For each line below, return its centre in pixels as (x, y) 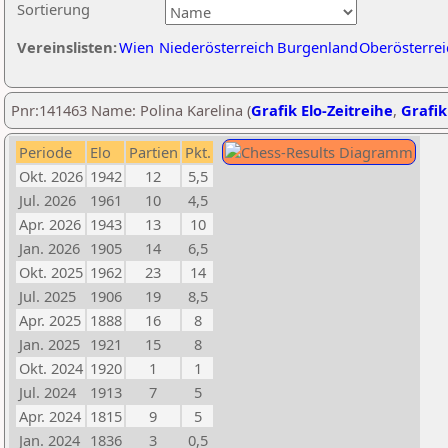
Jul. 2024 (47, 392)
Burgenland (317, 47)
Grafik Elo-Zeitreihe (322, 110)
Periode (45, 152)
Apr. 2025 (50, 320)
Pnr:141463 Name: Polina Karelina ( (131, 110)
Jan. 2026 (49, 248)
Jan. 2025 (49, 344)
